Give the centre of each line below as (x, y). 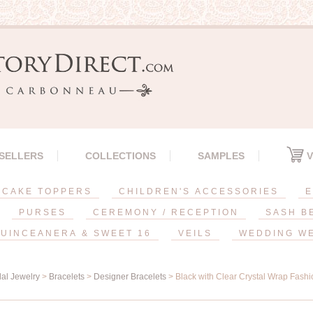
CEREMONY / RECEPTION (166, 212)
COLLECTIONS (121, 156)
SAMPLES (221, 156)
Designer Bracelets (130, 277)
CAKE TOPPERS (47, 191)
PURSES (42, 212)
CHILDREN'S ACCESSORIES (199, 191)
